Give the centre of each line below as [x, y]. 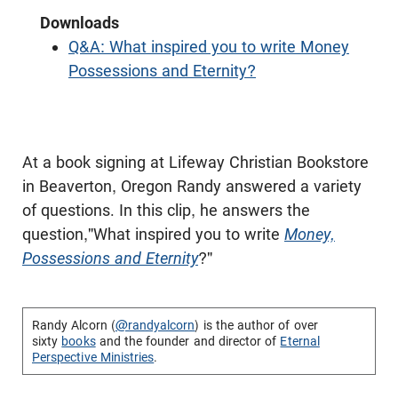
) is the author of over [256, 325]
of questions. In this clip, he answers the [166, 210]
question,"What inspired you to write [153, 234]
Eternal [300, 341]
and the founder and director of [188, 341]
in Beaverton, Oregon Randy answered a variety [192, 186]
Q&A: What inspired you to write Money [209, 47]
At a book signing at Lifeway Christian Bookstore [195, 162]
